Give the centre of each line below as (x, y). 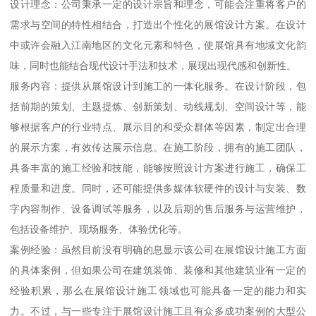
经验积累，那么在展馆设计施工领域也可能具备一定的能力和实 (158, 291)
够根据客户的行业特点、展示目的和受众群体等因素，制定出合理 (158, 127)
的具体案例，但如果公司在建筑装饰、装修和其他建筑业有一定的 (158, 271)
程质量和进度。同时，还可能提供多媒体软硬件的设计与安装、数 (158, 189)
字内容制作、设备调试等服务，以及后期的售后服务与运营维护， (158, 209)
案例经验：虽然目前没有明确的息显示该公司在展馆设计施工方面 (158, 250)
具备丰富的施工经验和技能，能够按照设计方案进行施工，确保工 (158, 168)
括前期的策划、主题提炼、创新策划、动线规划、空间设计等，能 (158, 107)
